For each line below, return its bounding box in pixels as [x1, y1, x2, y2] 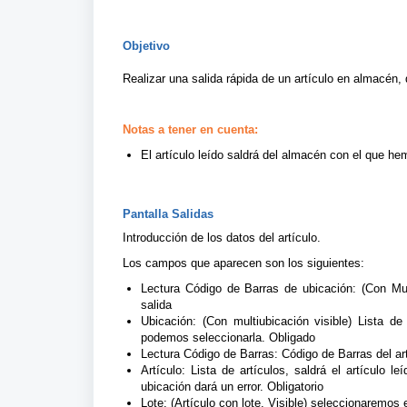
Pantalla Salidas [123, 207, 213, 221]
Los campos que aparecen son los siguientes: [123, 256, 364, 270]
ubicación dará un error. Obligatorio [141, 380, 323, 393]
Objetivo [123, 39, 170, 53]
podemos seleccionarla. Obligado [141, 331, 315, 344]
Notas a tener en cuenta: [123, 123, 258, 136]
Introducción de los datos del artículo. [123, 231, 321, 244]
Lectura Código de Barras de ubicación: [141, 282, 357, 295]
